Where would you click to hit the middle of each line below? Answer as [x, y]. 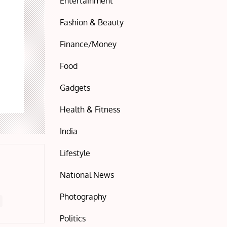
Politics [73, 218]
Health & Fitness [90, 109]
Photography [83, 197]
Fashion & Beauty [92, 22]
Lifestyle [75, 153]
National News [87, 175]
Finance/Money [88, 44]
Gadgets [75, 88]
